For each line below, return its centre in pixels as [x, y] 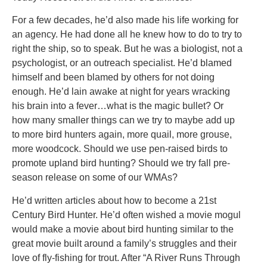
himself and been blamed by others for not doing [113, 77]
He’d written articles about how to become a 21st [114, 200]
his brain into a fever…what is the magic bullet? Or [118, 106]
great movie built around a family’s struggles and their [124, 243]
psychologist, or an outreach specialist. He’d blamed [122, 63]
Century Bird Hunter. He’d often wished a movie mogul [126, 215]
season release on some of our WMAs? [95, 178]
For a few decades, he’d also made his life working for [125, 20]
